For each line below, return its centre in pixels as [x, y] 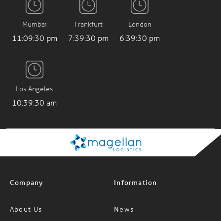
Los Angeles [34, 71]
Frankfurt [88, 12]
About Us [26, 191]
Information [136, 165]
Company [27, 165]
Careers [24, 213]
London [140, 12]
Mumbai [35, 12]
